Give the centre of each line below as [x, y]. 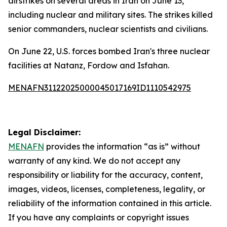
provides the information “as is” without [122, 146]
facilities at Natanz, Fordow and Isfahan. [89, 65]
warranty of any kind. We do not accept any [94, 161]
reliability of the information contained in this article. [110, 203]
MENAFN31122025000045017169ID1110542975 [100, 88]
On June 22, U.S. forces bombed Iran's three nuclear [109, 51]
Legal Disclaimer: [44, 132]
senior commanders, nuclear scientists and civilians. [108, 29]
